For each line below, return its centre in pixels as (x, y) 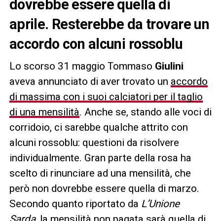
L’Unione (160, 203)
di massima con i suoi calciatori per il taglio (106, 96)
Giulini (169, 66)
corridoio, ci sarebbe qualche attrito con (98, 127)
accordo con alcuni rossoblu (96, 44)
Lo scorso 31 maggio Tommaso (82, 66)
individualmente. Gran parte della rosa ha (100, 158)
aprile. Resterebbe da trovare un (109, 24)
